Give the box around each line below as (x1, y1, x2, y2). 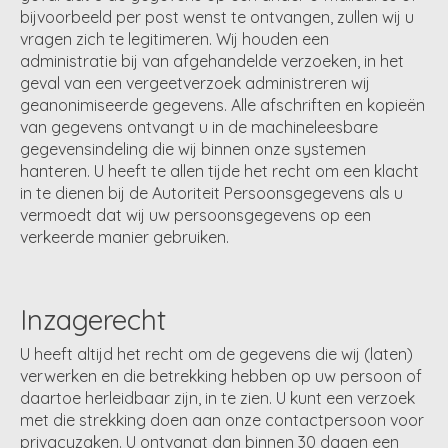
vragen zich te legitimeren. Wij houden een (20, 29, 329, 50)
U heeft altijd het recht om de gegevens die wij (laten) (20, 344, 413, 365)
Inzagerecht (20, 302, 166, 338)
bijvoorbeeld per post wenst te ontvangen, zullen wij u (20, 7, 414, 28)
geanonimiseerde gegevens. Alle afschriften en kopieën (20, 95, 425, 116)
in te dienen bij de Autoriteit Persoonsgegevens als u (20, 183, 403, 204)
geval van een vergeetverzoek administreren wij (20, 73, 370, 94)
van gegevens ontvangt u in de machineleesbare (20, 117, 378, 138)
